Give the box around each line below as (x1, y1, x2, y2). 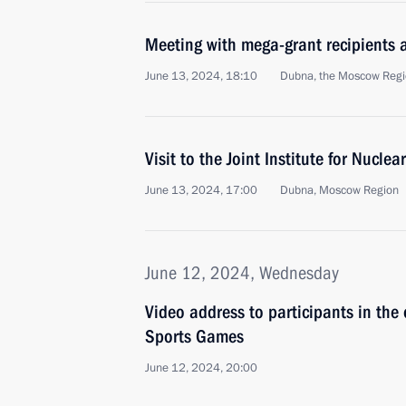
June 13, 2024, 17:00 (145, 182, 257, 198)
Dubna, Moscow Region (280, 182, 399, 198)
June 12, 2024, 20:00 (145, 360, 257, 376)
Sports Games (145, 325, 244, 347)
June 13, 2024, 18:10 (145, 68, 257, 84)
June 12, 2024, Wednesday (145, 262, 339, 284)
